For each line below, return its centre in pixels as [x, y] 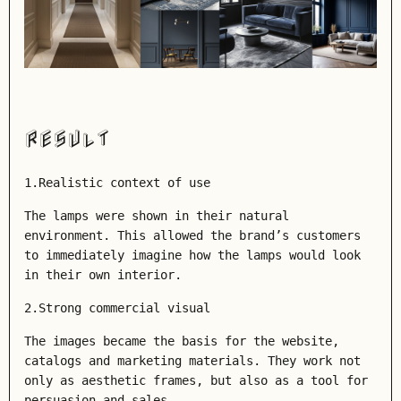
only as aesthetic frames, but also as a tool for [196, 380]
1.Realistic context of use [117, 183]
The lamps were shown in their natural [157, 216]
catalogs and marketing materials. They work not [192, 361]
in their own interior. [103, 275]
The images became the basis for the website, [182, 341]
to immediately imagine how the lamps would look [192, 255]
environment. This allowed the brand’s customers [192, 235]
